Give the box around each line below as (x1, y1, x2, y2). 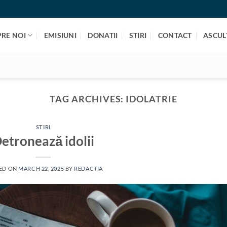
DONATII (88, 31, 118, 40)
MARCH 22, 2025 (18, 165, 64, 172)
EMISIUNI (44, 31, 77, 40)
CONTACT (158, 31, 192, 40)
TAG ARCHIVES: (50, 93, 126, 104)
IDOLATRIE (126, 93, 177, 104)
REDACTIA (74, 165, 103, 172)
